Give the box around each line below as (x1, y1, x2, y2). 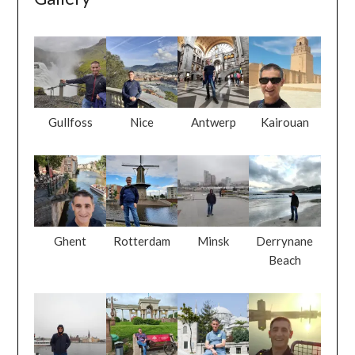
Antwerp (190, 114, 236, 129)
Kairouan (260, 114, 309, 129)
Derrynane (256, 234, 314, 249)
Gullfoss (48, 114, 93, 129)
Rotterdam (113, 234, 170, 249)
